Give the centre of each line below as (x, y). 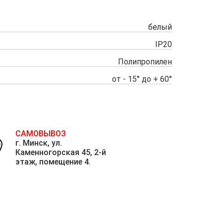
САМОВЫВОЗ (40, 134)
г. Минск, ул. (38, 143)
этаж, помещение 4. (53, 162)
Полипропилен (145, 62)
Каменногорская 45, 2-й (60, 152)
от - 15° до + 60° (142, 79)
